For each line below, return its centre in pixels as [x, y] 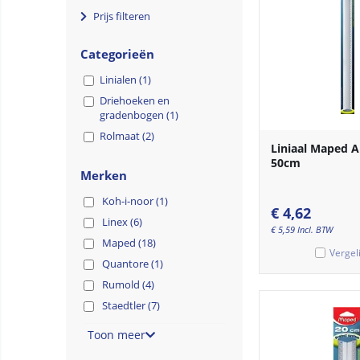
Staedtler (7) [131, 305]
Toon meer [117, 334]
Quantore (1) [133, 263]
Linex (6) [122, 221]
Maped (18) [129, 242]
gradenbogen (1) [139, 115]
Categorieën [117, 53]
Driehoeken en [135, 100]
